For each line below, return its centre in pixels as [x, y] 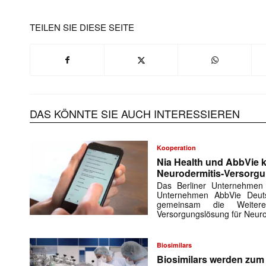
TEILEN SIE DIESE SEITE [82, 27]
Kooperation [177, 148]
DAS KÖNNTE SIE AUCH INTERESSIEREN [135, 114]
